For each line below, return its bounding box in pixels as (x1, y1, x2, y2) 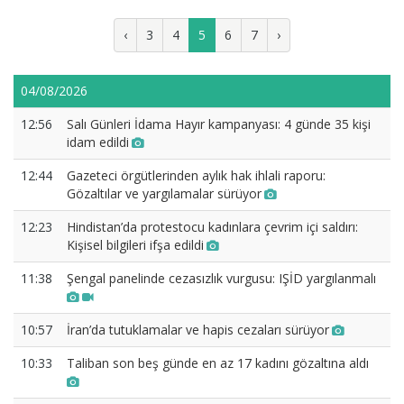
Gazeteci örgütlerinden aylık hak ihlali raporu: (67, 167, 326, 184)
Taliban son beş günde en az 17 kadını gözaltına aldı (67, 354, 369, 372)
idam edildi (67, 133, 129, 151)
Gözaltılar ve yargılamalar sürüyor (67, 185, 262, 202)
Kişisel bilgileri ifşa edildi (67, 236, 204, 253)
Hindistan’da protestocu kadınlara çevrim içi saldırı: (67, 218, 358, 235)
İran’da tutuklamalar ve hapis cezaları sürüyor (67, 321, 329, 338)
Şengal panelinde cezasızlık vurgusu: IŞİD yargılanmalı (67, 270, 376, 287)
